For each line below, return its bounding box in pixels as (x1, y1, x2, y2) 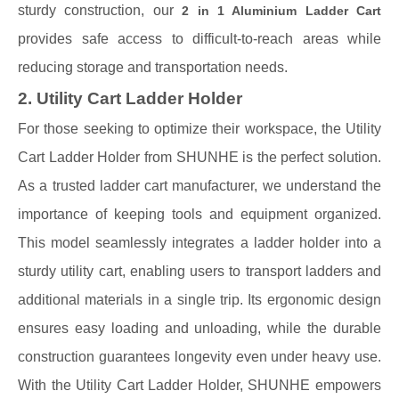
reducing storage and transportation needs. (18, 60, 288, 75)
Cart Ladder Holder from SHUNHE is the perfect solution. (18, 150, 381, 165)
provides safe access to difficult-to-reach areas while (18, 31, 381, 46)
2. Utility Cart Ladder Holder (18, 89, 242, 108)
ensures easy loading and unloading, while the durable (18, 321, 381, 336)
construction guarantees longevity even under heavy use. (18, 349, 381, 364)
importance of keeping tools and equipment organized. (18, 207, 381, 222)
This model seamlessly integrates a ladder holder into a (18, 235, 381, 250)
